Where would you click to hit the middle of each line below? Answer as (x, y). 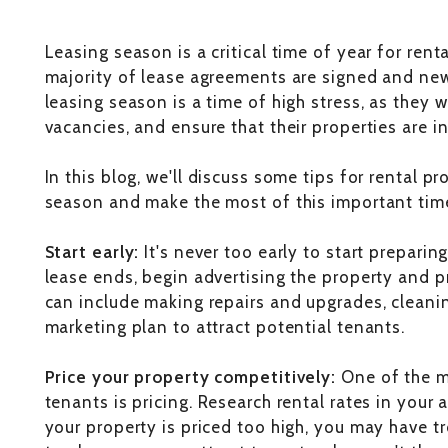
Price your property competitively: (190, 377)
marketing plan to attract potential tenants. (225, 327)
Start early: (92, 252)
